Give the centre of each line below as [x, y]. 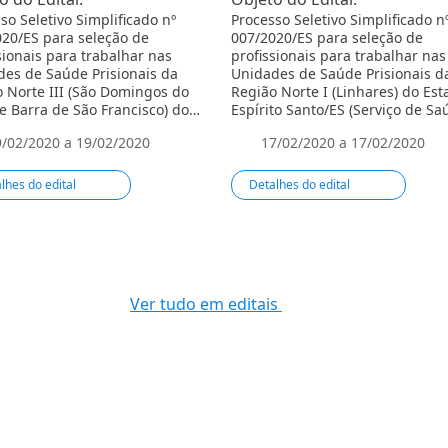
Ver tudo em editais [206, 304]
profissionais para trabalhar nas [338, 56]
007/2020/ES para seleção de [327, 38]
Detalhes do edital [301, 185]
